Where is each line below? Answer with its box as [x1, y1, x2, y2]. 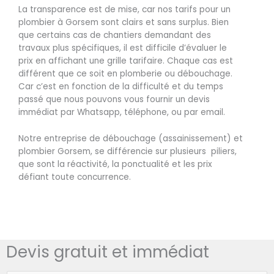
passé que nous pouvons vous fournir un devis [18, 94, 210, 106]
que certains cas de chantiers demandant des [18, 29, 211, 42]
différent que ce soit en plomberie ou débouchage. [18, 68, 232, 80]
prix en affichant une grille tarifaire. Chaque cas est [18, 55, 233, 67]
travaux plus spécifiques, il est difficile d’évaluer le [18, 42, 227, 54]
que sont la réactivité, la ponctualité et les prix [18, 158, 212, 171]
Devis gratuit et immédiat [6, 241, 209, 264]
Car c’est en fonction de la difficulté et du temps [18, 81, 223, 93]
